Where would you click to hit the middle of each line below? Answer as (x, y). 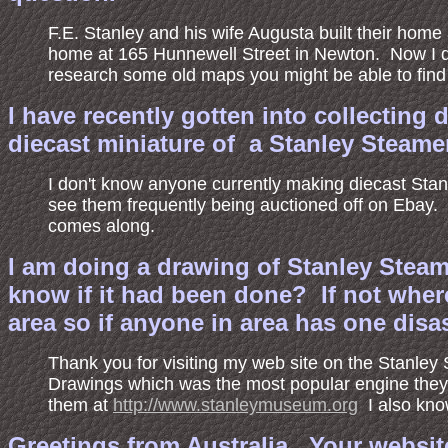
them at (80, 405)
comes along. (101, 226)
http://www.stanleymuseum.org (235, 405)
